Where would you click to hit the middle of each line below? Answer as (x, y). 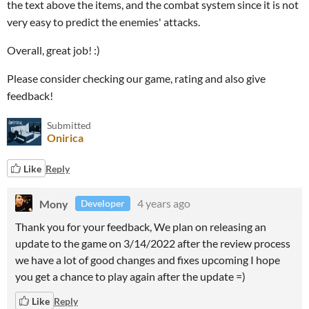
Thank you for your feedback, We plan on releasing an (141, 227)
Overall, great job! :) (53, 50)
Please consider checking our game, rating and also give (136, 78)
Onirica (65, 138)
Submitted (69, 125)
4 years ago (164, 203)
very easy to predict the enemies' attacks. (103, 22)
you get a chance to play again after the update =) (130, 276)
